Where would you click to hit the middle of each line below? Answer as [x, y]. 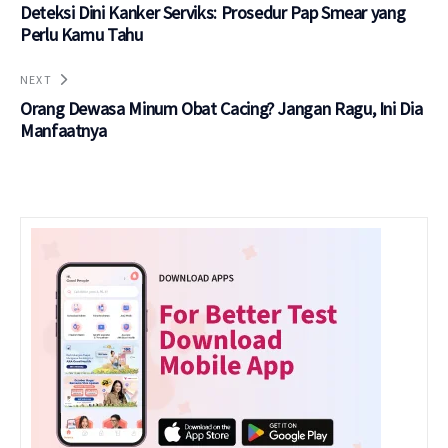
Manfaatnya [63, 130]
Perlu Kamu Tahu [81, 34]
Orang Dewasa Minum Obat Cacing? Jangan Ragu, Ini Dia [221, 108]
